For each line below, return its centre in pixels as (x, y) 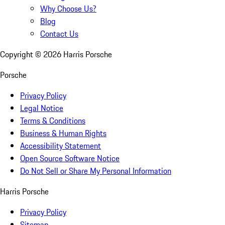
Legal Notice (42, 108)
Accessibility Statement (61, 146)
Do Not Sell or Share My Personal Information (96, 171)
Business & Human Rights (63, 133)
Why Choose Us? (68, 9)
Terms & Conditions (53, 121)
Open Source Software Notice (70, 158)
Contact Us (59, 34)
